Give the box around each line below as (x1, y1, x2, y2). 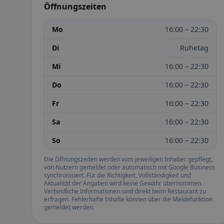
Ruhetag (180, 43, 209, 53)
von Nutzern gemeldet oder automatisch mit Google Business (44, 163, 215, 172)
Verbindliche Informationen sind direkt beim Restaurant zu (44, 187, 206, 196)
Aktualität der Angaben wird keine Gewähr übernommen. (44, 179, 202, 188)
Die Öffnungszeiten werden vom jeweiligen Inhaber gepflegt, (44, 155, 212, 164)
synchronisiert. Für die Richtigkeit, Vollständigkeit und (44, 171, 191, 180)
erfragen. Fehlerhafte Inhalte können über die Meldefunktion (44, 195, 212, 204)
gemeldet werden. (44, 203, 94, 212)
